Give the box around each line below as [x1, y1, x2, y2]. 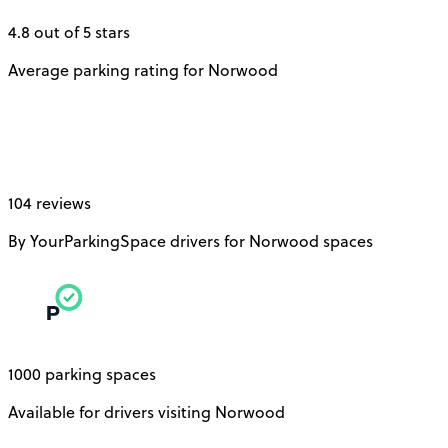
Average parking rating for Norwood [8, 59, 278, 82]
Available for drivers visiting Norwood [8, 401, 285, 424]
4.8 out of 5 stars [8, 21, 130, 44]
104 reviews [8, 192, 91, 215]
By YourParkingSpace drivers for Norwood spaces [8, 230, 373, 253]
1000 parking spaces [8, 363, 156, 386]
